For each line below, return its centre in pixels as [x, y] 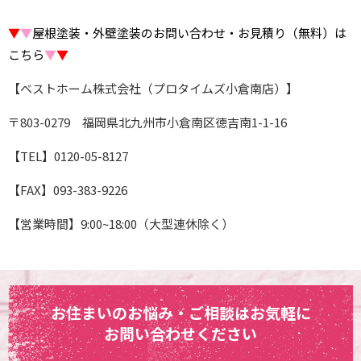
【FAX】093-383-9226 [68, 189]
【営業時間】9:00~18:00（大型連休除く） [121, 223]
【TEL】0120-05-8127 [68, 156]
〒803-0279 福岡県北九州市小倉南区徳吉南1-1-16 [147, 122]
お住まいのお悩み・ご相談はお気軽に [180, 313]
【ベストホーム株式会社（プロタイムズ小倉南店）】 [153, 88]
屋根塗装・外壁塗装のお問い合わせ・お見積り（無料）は [189, 32]
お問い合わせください [180, 334]
